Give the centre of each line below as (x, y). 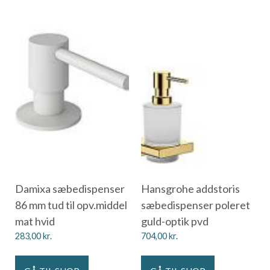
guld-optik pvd (175, 221)
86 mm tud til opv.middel (71, 205)
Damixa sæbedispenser (70, 188)
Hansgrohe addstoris (190, 188)
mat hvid (35, 221)
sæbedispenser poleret (196, 205)
